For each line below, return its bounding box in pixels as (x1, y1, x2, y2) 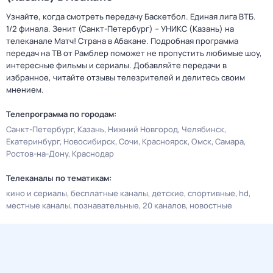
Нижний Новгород (108, 124, 178, 135)
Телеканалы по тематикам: (6, 172, 112, 183)
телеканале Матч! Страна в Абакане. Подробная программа (6, 35, 238, 46)
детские (152, 188, 184, 199)
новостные (190, 200, 232, 211)
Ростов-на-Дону (6, 148, 68, 159)
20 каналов (143, 200, 186, 211)
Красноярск (142, 136, 188, 147)
